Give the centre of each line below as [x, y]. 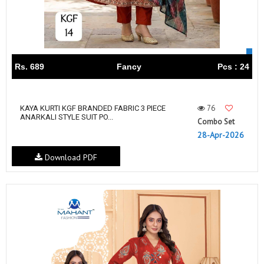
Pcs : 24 [233, 67]
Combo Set [216, 122]
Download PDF [70, 158]
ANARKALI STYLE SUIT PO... [67, 117]
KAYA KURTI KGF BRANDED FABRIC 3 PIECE [93, 108]
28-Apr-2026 [221, 135]
